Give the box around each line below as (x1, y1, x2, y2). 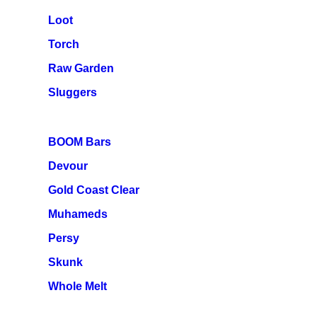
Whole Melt (48, 280, 107, 292)
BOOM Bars (48, 136, 111, 148)
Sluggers (48, 86, 97, 98)
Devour (48, 160, 88, 172)
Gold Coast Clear (48, 184, 139, 196)
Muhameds (48, 208, 108, 220)
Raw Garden (48, 62, 114, 74)
